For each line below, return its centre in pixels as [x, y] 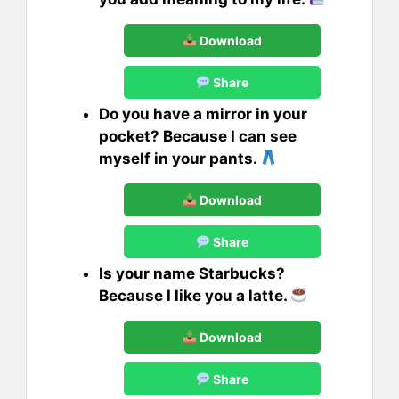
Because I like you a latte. [195, 295]
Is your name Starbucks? [192, 273]
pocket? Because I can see [198, 136]
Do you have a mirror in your [203, 114]
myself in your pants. [179, 158]
